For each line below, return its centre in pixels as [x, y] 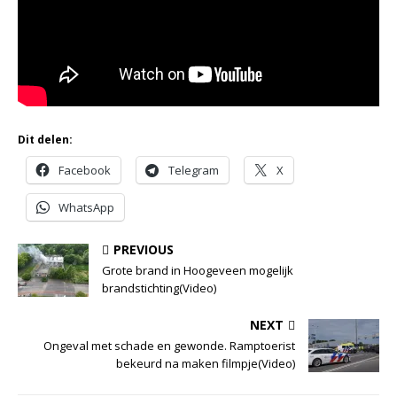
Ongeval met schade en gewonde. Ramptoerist [169, 346]
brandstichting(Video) [159, 288]
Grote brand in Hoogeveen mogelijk [198, 271]
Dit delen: [45, 140]
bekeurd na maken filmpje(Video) [206, 364]
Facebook [85, 171]
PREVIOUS [144, 250]
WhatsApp [86, 208]
